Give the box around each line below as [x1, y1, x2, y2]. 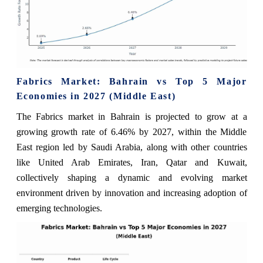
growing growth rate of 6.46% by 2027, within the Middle [16, 127, 247, 137]
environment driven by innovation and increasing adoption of [16, 188, 247, 198]
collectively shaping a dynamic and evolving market [16, 173, 247, 183]
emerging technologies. [16, 203, 102, 213]
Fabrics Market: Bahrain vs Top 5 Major [16, 76, 247, 86]
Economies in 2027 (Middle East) [16, 91, 176, 101]
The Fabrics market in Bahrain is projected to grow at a [16, 112, 247, 122]
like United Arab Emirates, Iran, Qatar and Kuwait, [16, 157, 247, 167]
